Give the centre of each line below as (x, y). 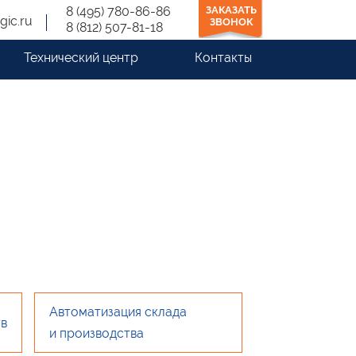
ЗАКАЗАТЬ (231, 10)
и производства (97, 333)
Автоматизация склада (118, 312)
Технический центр (81, 58)
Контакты (223, 58)
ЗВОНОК (231, 22)
